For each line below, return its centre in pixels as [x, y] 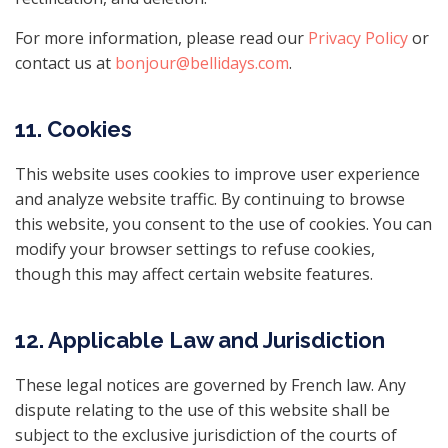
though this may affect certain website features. [194, 274]
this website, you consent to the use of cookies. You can [223, 224]
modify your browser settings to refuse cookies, [195, 249]
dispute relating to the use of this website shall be [202, 410]
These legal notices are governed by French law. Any [210, 385]
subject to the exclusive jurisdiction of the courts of [206, 435]
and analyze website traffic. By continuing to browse [210, 199]
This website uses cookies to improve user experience [217, 174]
